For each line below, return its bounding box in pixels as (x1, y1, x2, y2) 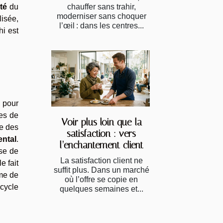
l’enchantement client (59, 139, 143, 151)
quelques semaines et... (59, 184, 143, 193)
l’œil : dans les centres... (59, 21, 144, 30)
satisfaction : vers (67, 127, 136, 139)
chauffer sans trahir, (67, 2, 136, 11)
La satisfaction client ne (60, 156, 143, 165)
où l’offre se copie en (65, 175, 138, 184)
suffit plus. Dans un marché (53, 165, 149, 174)
